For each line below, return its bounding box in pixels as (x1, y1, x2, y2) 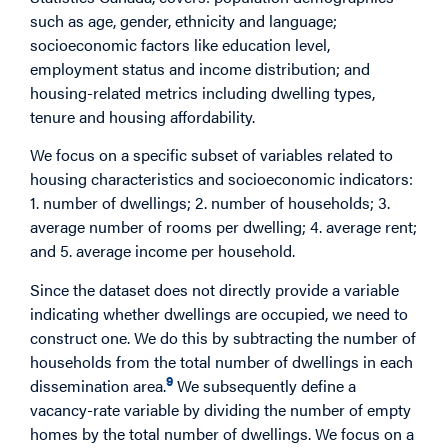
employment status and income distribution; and (30, 56, 370, 80)
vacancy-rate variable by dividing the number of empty (30, 397, 411, 421)
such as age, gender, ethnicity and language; (30, 8, 337, 32)
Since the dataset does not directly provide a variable (30, 277, 399, 301)
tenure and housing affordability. (30, 104, 255, 128)
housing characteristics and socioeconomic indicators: (30, 167, 413, 191)
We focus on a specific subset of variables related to (30, 143, 393, 167)
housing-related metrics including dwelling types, (30, 80, 375, 104)
